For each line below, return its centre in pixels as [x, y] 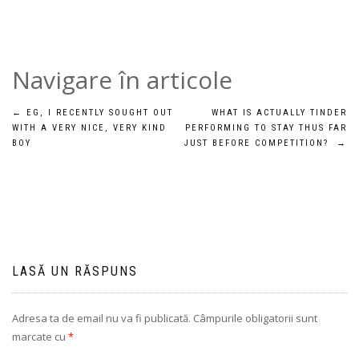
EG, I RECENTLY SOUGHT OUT [98, 113]
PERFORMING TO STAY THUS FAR [266, 128]
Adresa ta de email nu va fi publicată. [101, 318]
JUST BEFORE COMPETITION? [260, 143]
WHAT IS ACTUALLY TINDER [279, 113]
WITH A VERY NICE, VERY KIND [89, 128]
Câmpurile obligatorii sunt [254, 318]
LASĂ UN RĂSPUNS [75, 271]
